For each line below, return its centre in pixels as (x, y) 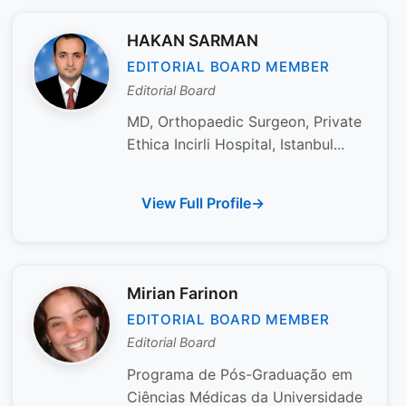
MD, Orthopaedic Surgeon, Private (244, 122)
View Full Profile (196, 203)
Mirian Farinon (183, 294)
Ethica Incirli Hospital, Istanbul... (236, 145)
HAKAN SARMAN (193, 41)
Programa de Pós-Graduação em (240, 375)
